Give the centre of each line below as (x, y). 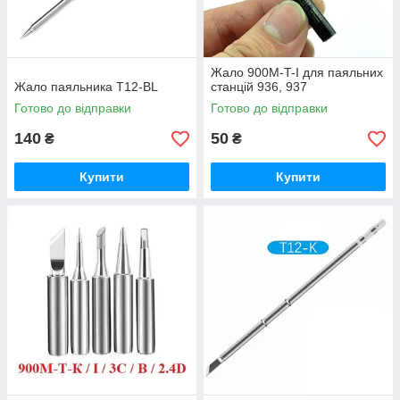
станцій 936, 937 (259, 87)
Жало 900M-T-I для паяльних (297, 72)
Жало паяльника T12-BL (86, 87)
